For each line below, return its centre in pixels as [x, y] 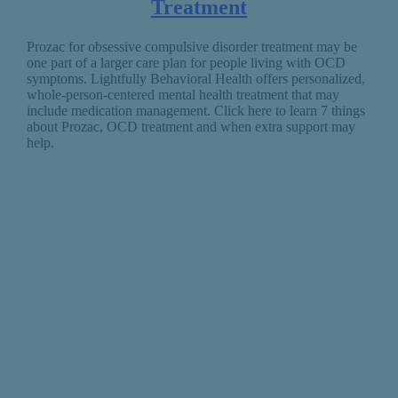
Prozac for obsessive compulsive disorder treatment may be [191, 47]
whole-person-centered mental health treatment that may [183, 95]
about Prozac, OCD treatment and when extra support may [191, 127]
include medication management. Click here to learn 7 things [195, 111]
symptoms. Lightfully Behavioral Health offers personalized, [195, 79]
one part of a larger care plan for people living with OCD [186, 63]
